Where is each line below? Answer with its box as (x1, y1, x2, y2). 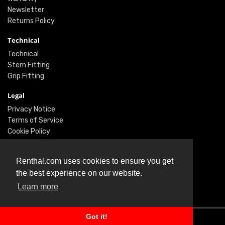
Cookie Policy (8, 127, 50, 136)
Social (8, 146, 27, 156)
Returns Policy (8, 17, 55, 26)
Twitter (8, 160, 32, 169)
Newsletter (8, 6, 44, 15)
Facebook (8, 171, 39, 180)
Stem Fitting (8, 61, 50, 70)
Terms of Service (8, 116, 63, 125)
